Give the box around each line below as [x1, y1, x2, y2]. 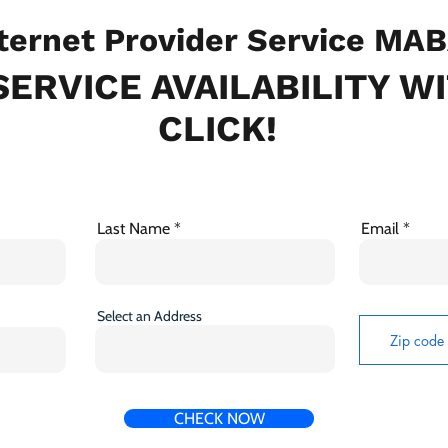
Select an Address [97, 307, 202, 326]
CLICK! [158, 108, 277, 151]
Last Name [97, 219, 170, 239]
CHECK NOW [173, 409, 265, 429]
